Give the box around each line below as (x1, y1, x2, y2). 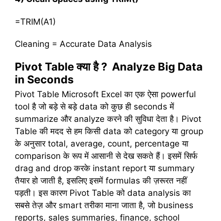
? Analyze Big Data (101, 60, 203, 74)
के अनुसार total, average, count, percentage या (15, 139, 188, 149)
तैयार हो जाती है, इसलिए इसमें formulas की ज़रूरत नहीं (15, 176, 187, 186)
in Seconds (15, 73, 74, 86)
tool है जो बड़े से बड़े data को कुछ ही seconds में (15, 102, 174, 112)
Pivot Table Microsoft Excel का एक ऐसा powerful (15, 89, 196, 100)
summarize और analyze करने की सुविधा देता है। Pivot (15, 114, 201, 124)
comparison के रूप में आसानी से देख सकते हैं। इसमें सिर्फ (15, 151, 197, 161)
